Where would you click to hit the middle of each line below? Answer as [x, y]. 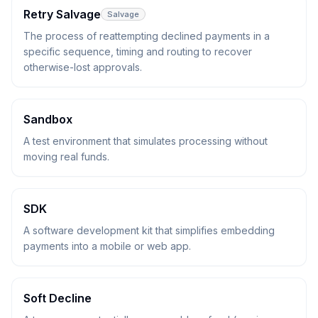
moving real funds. [66, 157]
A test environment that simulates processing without [146, 141]
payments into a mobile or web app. [107, 246]
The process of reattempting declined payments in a [147, 36]
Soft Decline [57, 298]
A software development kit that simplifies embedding [149, 230]
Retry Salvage [62, 14]
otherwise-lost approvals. [83, 67]
